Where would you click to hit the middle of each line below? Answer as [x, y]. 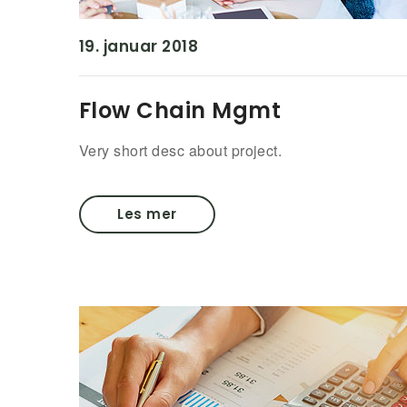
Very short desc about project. [181, 150]
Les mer [147, 214]
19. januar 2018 [139, 46]
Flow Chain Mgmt [180, 110]
